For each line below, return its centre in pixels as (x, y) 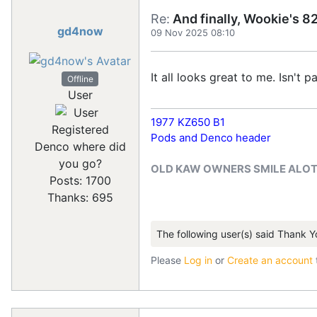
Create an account (270, 260)
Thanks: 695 (80, 198)
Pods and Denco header (211, 138)
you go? (80, 164)
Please (167, 260)
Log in (198, 260)
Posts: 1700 (80, 181)
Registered (80, 130)
